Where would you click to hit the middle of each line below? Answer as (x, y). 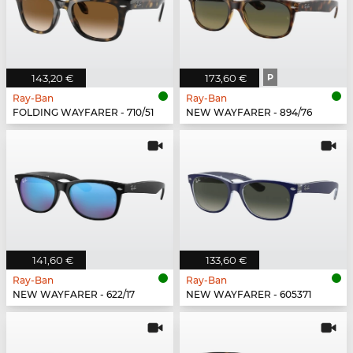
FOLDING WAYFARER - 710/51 (83, 112)
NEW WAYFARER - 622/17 (74, 294)
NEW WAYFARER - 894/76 (249, 112)
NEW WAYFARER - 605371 (249, 294)
